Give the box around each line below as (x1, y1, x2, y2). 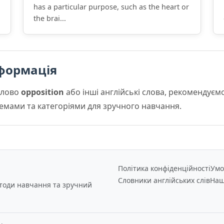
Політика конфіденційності (118, 163, 210, 173)
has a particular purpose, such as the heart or (33, 2, 189, 11)
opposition (21, 86, 64, 97)
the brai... (33, 13, 66, 23)
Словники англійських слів (118, 175, 210, 185)
